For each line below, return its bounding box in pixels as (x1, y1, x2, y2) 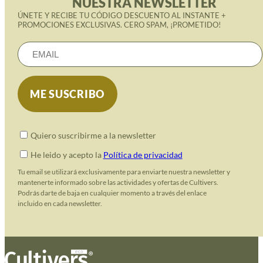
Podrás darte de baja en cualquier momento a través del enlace (17, 188, 207, 198)
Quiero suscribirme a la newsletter (30, 130, 156, 141)
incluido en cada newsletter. (17, 199, 102, 208)
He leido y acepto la (30, 150, 103, 160)
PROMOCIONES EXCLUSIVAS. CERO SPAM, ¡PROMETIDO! (17, 19, 221, 29)
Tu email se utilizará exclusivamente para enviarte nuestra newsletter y (17, 167, 230, 177)
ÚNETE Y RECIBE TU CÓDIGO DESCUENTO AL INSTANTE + (17, 10, 226, 20)
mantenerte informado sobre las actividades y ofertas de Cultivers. (17, 178, 218, 187)
